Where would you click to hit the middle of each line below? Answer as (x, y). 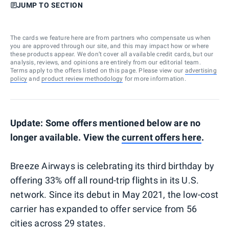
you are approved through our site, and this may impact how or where (110, 46)
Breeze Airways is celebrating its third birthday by (112, 166)
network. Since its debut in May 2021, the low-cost (114, 194)
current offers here (162, 137)
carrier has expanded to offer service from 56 (104, 209)
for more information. (154, 78)
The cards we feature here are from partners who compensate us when (111, 38)
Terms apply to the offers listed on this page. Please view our (97, 70)
